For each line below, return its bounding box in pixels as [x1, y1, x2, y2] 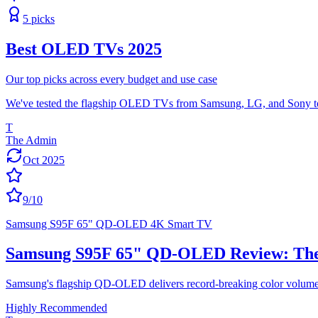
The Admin [6, 133, 57, 146]
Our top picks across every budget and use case [6, 72, 217, 85]
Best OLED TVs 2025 [6, 39, 162, 58]
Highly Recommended [6, 302, 107, 314]
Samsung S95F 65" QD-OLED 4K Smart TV [6, 217, 212, 230]
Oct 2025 [23, 153, 65, 166]
